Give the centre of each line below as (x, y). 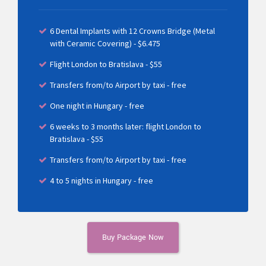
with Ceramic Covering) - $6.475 (105, 43)
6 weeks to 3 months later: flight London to (126, 126)
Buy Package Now (133, 238)
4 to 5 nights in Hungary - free (102, 180)
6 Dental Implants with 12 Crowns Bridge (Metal (132, 31)
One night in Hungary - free (97, 105)
